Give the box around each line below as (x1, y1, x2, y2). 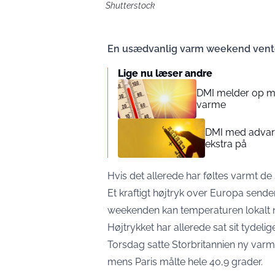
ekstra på (205, 138, 247, 150)
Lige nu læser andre (118, 68, 212, 79)
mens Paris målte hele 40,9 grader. (107, 256, 263, 268)
